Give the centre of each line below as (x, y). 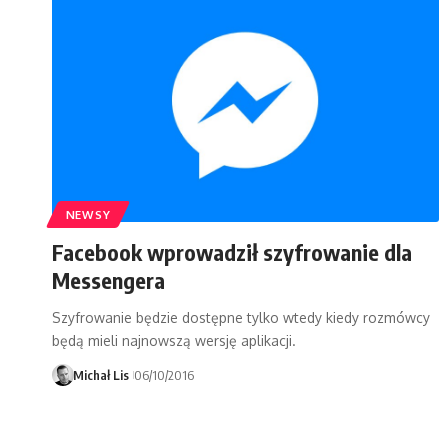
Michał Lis (100, 375)
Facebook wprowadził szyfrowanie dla (232, 252)
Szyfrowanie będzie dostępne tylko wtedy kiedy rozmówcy (241, 318)
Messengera (108, 280)
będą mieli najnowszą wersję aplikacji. (174, 341)
